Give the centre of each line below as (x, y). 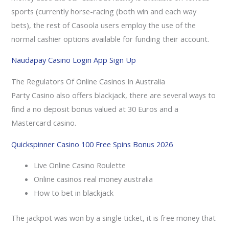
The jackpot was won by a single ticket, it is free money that (114, 218)
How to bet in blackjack (74, 193)
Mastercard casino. (44, 123)
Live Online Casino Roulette (80, 165)
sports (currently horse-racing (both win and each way (104, 11)
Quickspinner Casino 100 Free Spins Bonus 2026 (92, 144)
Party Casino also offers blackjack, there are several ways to (114, 95)
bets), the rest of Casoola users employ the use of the (104, 25)
